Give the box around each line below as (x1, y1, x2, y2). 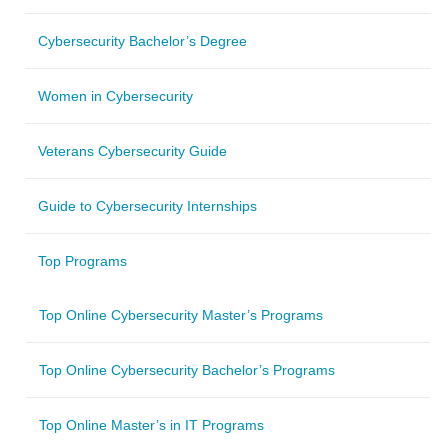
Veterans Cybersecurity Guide (38, 142, 227, 159)
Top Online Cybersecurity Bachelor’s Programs (39, 361, 335, 378)
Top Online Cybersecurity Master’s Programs (39, 306, 323, 323)
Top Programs (38, 252, 127, 269)
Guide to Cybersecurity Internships (38, 197, 257, 214)
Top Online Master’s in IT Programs (39, 416, 264, 433)
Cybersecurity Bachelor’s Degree (38, 32, 247, 49)
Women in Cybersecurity (38, 87, 193, 104)
